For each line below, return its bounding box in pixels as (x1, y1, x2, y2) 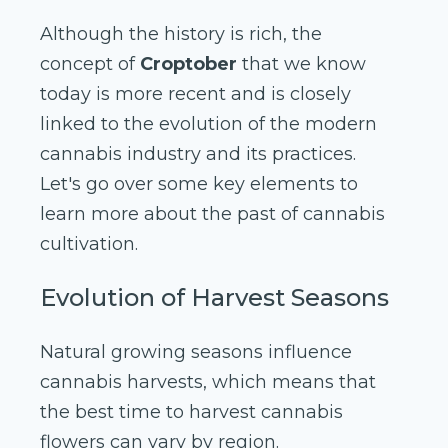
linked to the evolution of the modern (40, 113, 377, 136)
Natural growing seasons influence (40, 341, 352, 364)
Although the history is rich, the (40, 23, 322, 46)
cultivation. (40, 233, 138, 256)
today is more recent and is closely (40, 83, 351, 106)
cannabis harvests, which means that (40, 371, 376, 394)
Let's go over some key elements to (40, 173, 358, 196)
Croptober (140, 53, 237, 76)
